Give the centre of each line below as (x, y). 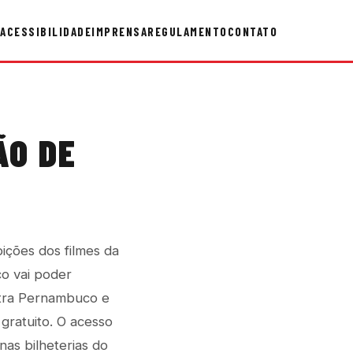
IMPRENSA (119, 31)
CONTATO (252, 31)
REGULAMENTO (188, 31)
